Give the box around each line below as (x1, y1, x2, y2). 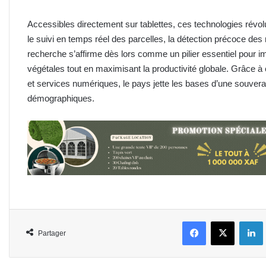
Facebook (205, 216, 239, 226)
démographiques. (27, 93, 94, 103)
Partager (38, 229, 66, 238)
